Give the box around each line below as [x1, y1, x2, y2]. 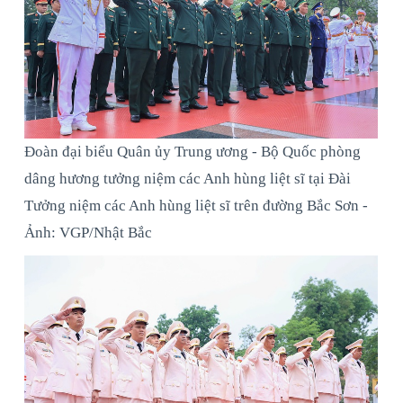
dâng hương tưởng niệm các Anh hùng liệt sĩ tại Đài [24, 169, 351, 187]
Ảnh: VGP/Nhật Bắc [24, 223, 152, 241]
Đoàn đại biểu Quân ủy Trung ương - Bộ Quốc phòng [24, 142, 361, 160]
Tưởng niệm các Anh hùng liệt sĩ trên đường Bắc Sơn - [24, 196, 368, 214]
